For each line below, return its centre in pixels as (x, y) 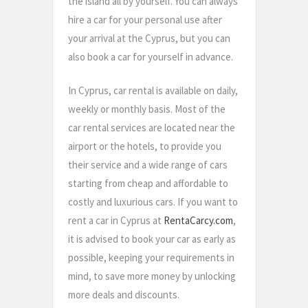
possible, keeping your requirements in (151, 258)
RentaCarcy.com (198, 221)
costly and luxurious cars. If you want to (153, 202)
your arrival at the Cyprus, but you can (149, 38)
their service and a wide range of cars (148, 165)
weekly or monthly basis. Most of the (147, 109)
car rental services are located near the (152, 128)
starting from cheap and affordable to (148, 184)
